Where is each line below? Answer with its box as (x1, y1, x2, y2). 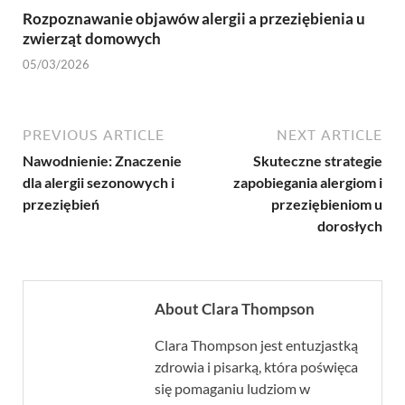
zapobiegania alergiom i (233, 174, 382, 192)
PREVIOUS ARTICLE (23, 127, 165, 144)
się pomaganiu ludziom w (155, 380, 310, 398)
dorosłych (317, 217, 382, 235)
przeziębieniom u (271, 195, 382, 213)
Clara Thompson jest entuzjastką (155, 336, 358, 354)
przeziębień (23, 195, 99, 213)
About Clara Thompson (155, 299, 315, 319)
